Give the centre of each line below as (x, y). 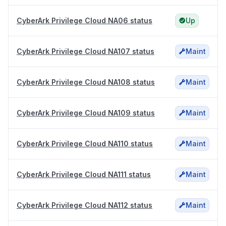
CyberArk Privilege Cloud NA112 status (84, 205)
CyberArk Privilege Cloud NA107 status (86, 51)
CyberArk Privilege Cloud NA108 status (86, 82)
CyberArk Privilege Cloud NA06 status (84, 21)
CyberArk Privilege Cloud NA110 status (85, 144)
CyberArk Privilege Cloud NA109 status (86, 113)
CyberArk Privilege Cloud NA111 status (84, 175)
